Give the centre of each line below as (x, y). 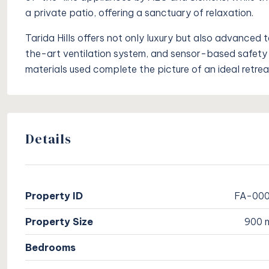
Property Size (59, 222)
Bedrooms (50, 248)
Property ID (54, 196)
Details (48, 139)
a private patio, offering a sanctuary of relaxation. (139, 13)
